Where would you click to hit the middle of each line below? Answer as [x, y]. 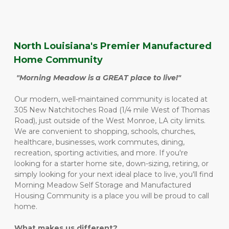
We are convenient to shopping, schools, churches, [105, 131]
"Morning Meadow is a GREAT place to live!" [99, 78]
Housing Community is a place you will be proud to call [112, 196]
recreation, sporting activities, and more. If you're [101, 153]
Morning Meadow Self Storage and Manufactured [103, 185]
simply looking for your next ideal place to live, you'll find [114, 174]
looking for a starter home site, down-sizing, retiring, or [111, 164]
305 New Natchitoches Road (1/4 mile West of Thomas [112, 110]
